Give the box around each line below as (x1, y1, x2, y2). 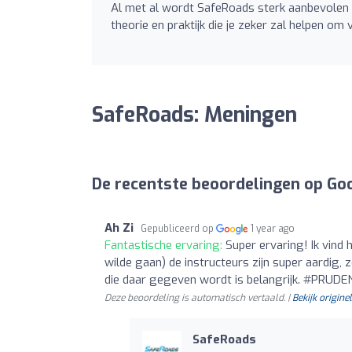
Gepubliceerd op (141, 222, 216, 235)
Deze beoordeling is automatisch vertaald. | (104, 291, 292, 304)
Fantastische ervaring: (104, 236, 225, 253)
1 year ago (251, 222, 295, 235)
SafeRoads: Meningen (92, 101, 297, 129)
